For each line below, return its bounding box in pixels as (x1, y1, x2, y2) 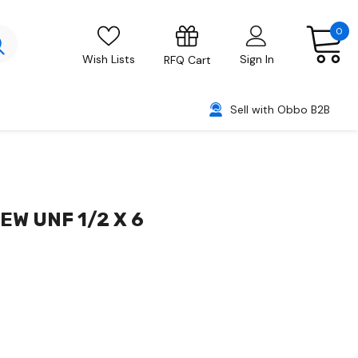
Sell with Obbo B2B (230, 101, 330, 117)
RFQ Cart (163, 53, 211, 68)
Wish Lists (82, 52, 135, 67)
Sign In (239, 52, 274, 67)
